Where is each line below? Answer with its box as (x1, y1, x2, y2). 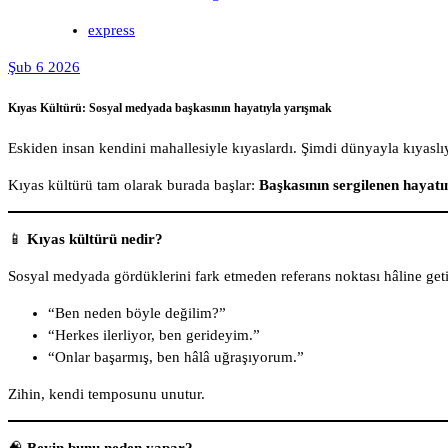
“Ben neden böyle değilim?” (48, 305, 226, 322)
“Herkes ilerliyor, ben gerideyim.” (48, 327, 260, 344)
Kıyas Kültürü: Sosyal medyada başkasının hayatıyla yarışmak (8, 100, 332, 115)
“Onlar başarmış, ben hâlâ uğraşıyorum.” (48, 349, 304, 366)
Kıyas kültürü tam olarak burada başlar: (8, 177, 259, 194)
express (88, 21, 135, 38)
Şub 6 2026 (8, 58, 80, 75)
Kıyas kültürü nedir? (27, 231, 163, 248)
